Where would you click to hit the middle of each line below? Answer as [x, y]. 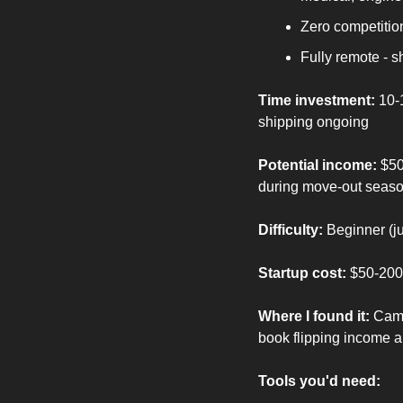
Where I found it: [314, 317]
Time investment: [317, 101]
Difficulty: [291, 230]
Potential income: [318, 166]
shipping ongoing [313, 122]
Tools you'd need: [319, 381]
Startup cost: [302, 273]
